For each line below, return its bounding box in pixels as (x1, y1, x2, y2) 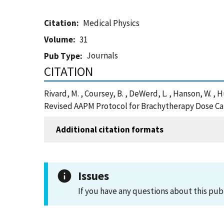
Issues (78, 168, 109, 183)
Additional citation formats (56, 123, 163, 135)
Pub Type (44, 50, 80, 61)
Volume (44, 34, 73, 45)
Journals (86, 50, 118, 61)
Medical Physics (83, 17, 140, 28)
